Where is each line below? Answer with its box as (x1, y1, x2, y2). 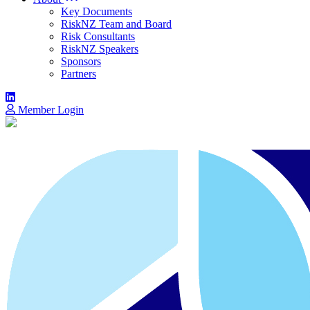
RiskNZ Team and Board (61, 18, 172, 30)
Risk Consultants (61, 30, 135, 42)
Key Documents (61, 6, 132, 17)
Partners (61, 68, 96, 80)
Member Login (15, 104, 84, 116)
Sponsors (61, 55, 101, 67)
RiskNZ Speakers (61, 43, 138, 55)
